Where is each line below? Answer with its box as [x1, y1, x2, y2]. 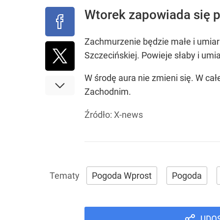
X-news [114, 110, 143, 120]
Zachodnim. [84, 86, 131, 97]
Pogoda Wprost [92, 170, 152, 181]
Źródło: [84, 110, 114, 120]
